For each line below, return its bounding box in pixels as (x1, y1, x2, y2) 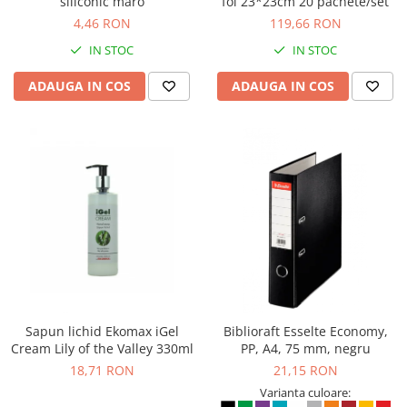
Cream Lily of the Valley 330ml (10, 340, 194, 357)
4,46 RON (73, 15, 131, 32)
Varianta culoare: (260, 384, 351, 401)
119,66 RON (269, 15, 342, 32)
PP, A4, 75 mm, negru (240, 340, 371, 357)
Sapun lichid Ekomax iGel (25, 323, 179, 340)
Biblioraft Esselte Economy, (223, 323, 388, 340)
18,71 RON (69, 362, 134, 379)
